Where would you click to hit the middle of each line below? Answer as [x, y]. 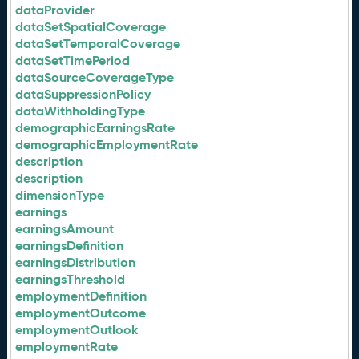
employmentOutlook [77, 330]
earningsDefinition [70, 246]
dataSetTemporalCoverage [98, 44]
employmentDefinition [81, 296]
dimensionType [60, 195]
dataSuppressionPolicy [83, 94]
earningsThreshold [71, 279]
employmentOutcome [81, 313]
